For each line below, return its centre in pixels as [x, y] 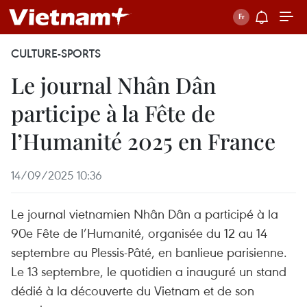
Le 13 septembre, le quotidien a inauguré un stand [149, 271]
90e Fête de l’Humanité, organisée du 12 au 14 [139, 233]
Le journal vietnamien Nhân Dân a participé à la [145, 213]
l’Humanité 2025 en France [143, 141]
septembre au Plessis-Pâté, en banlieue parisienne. [149, 252]
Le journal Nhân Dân [113, 85]
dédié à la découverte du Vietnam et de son [133, 290]
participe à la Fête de [113, 113]
